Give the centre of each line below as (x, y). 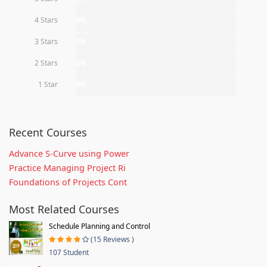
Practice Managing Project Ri (67, 167)
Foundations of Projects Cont (68, 182)
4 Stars (46, 20)
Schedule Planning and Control (100, 226)
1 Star (48, 84)
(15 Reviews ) (112, 239)
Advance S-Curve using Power (69, 153)
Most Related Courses (64, 209)
